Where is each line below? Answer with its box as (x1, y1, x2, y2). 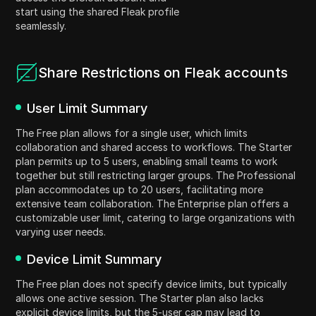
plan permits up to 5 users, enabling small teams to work (16, 155, 278, 168)
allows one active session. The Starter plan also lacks (16, 292, 265, 305)
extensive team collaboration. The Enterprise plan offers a (16, 197, 289, 210)
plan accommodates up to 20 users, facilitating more (16, 183, 264, 196)
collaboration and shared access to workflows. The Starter (16, 141, 293, 154)
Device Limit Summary (27, 252, 162, 267)
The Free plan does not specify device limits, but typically (16, 278, 288, 291)
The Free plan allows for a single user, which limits (16, 127, 248, 140)
